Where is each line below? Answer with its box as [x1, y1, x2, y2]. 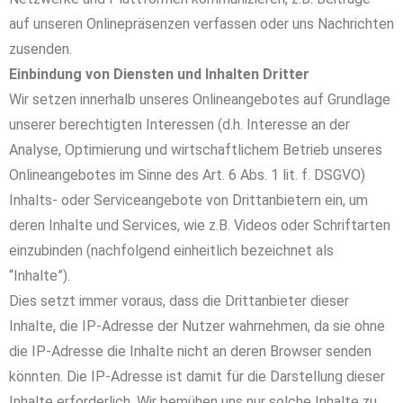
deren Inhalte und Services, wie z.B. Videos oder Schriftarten [9, 217, 390, 234]
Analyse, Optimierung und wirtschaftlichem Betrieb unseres [9, 141, 382, 158]
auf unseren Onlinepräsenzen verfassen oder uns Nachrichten [9, 15, 394, 32]
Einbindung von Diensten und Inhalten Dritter [9, 66, 309, 83]
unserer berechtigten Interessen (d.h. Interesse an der [9, 116, 350, 133]
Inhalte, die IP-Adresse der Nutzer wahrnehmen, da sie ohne [9, 318, 385, 335]
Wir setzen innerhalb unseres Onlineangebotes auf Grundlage [9, 91, 390, 108]
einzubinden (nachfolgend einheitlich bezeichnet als [9, 242, 334, 259]
